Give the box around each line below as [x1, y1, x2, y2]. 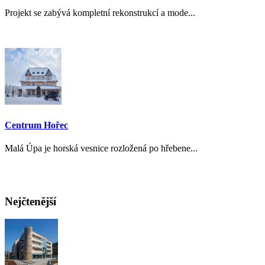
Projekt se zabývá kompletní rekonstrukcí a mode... [5, 8, 195, 18]
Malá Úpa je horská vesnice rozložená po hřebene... [5, 143, 198, 153]
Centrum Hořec [5, 119, 68, 130]
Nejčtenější [5, 195, 56, 208]
